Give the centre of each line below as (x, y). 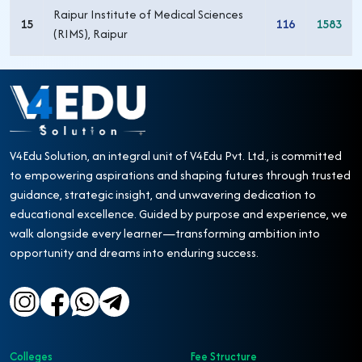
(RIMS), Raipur (90, 34)
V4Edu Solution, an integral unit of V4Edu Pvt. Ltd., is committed (176, 155)
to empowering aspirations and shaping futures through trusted (180, 175)
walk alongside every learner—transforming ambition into (165, 233)
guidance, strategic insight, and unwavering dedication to (163, 194)
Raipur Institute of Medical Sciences (148, 14)
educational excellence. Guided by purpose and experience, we (179, 213)
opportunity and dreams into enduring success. (134, 252)
